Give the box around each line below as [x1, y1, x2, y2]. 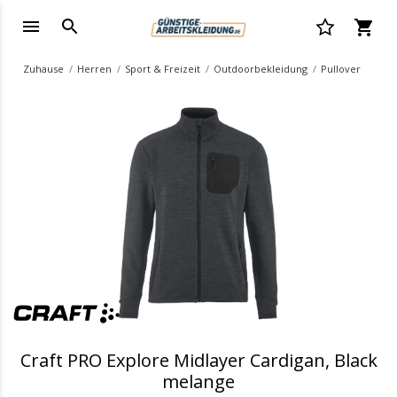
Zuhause [22, 62, 64, 75]
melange [162, 370, 235, 393]
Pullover [320, 62, 361, 75]
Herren [76, 62, 112, 75]
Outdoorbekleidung [213, 62, 307, 75]
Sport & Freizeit [124, 62, 200, 75]
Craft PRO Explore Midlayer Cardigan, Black [19, 348, 378, 372]
